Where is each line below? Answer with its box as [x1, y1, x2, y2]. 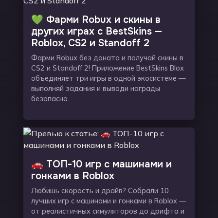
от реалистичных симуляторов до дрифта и [31, 207, 184, 216]
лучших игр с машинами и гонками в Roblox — [31, 197, 186, 205]
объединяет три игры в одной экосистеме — [31, 74, 186, 83]
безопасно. [31, 94, 69, 103]
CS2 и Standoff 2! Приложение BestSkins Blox [31, 64, 184, 73]
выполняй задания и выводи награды [31, 84, 160, 93]
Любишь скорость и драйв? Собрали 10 [31, 186, 169, 195]
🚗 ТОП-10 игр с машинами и [31, 158, 172, 170]
